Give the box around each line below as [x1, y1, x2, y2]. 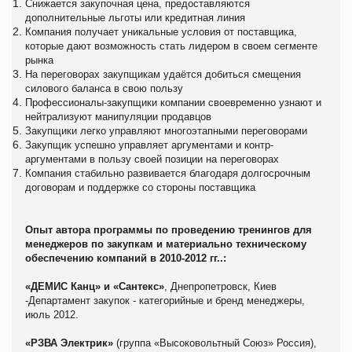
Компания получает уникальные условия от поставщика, [25, 25, 297, 38]
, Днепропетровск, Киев [164, 280, 277, 292]
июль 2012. [25, 308, 79, 321]
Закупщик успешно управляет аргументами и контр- [25, 138, 273, 151]
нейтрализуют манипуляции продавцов [25, 110, 214, 123]
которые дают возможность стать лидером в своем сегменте [25, 39, 317, 52]
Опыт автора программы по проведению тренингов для [25, 223, 312, 236]
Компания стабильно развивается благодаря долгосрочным [25, 167, 310, 179]
